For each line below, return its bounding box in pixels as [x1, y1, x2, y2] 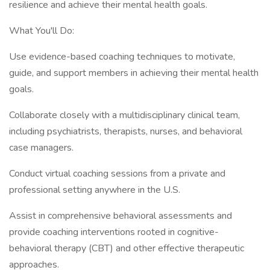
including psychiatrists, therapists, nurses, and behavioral [9, 125, 242, 138]
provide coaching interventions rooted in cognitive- [9, 225, 219, 239]
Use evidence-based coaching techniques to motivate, [9, 50, 235, 63]
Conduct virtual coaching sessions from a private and [9, 167, 225, 180]
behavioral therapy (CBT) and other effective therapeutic [9, 242, 244, 255]
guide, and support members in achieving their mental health [9, 66, 259, 80]
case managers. [9, 141, 74, 154]
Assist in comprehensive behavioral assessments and [9, 209, 232, 222]
